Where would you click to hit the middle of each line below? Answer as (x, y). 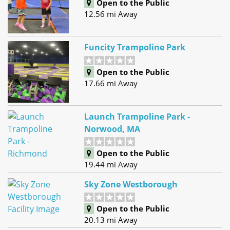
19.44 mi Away (111, 165)
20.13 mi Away (111, 219)
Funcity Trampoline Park (135, 47)
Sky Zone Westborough (131, 184)
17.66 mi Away (111, 83)
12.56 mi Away (111, 14)
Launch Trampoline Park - (137, 117)
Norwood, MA (112, 129)
